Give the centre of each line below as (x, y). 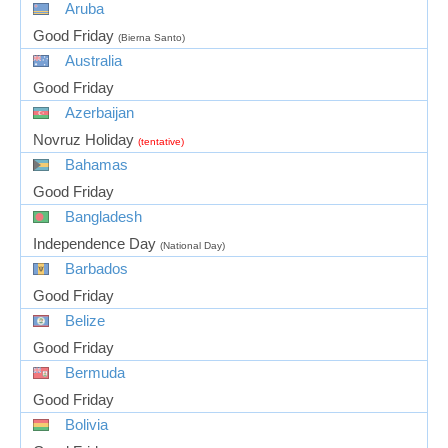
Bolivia (86, 424)
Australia (93, 60)
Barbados (96, 268)
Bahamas (96, 164)
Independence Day (94, 243)
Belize (85, 320)
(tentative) (161, 141)
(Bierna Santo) (151, 37)
